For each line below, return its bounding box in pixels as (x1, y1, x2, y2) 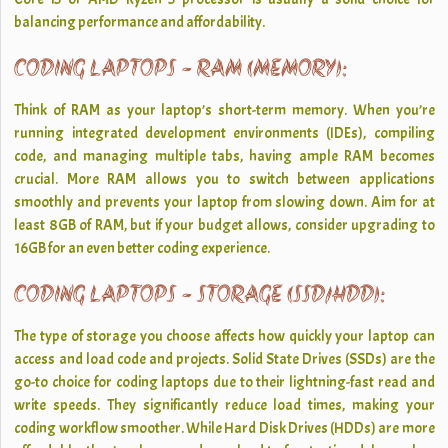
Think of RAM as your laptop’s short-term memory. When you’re (14, 101, 435, 120)
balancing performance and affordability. (14, 13, 266, 32)
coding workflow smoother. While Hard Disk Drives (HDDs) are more (14, 419, 435, 438)
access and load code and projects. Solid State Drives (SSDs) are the (14, 350, 435, 369)
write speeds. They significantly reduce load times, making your (14, 396, 435, 415)
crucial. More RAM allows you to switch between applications (14, 170, 435, 189)
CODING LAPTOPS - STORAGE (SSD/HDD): (14, 283, 385, 310)
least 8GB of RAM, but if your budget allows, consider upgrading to (14, 216, 435, 235)
